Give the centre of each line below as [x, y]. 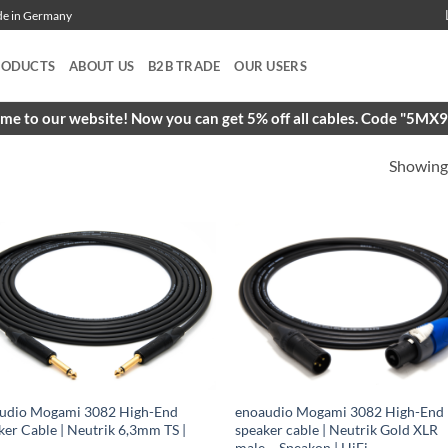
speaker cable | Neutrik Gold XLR [337, 430]
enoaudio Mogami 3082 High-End [340, 412]
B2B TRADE [184, 66]
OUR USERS [270, 66]
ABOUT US [102, 66]
